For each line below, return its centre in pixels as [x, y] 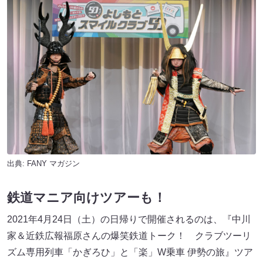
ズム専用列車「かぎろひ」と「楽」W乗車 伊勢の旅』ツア [130, 252]
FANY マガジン [53, 164]
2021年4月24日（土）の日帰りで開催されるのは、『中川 [129, 220]
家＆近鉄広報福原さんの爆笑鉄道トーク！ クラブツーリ [129, 236]
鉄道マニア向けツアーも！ [87, 198]
